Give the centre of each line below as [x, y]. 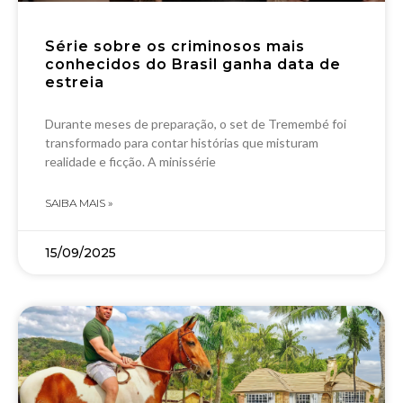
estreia [75, 83]
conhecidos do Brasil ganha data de [193, 65]
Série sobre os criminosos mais [175, 47]
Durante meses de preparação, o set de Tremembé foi [196, 124]
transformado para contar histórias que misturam [182, 143]
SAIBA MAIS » [79, 203]
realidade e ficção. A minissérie [130, 162]
